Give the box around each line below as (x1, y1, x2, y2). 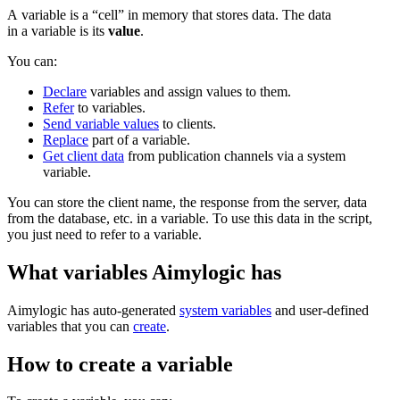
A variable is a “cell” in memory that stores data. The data (7, 6, 331, 22)
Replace (43, 131, 88, 147)
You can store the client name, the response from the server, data (7, 194, 367, 210)
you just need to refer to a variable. (7, 226, 202, 242)
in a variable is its (7, 22, 108, 38)
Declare (43, 83, 87, 99)
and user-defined (271, 302, 369, 318)
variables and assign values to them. (87, 83, 291, 99)
